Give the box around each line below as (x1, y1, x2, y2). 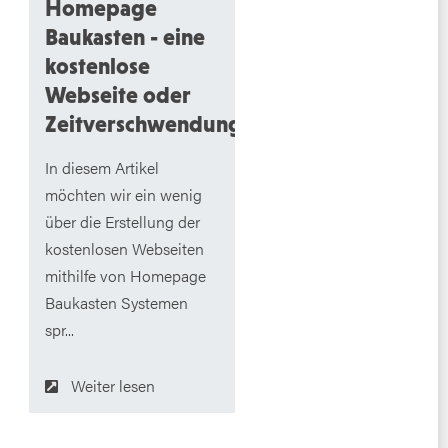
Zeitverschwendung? (44, 110, 252, 137)
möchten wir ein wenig (44, 183, 202, 207)
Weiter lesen (70, 374, 155, 398)
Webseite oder (44, 81, 191, 108)
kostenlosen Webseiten (44, 237, 204, 261)
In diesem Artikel (44, 156, 159, 180)
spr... (44, 318, 74, 342)
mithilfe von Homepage (44, 264, 206, 288)
